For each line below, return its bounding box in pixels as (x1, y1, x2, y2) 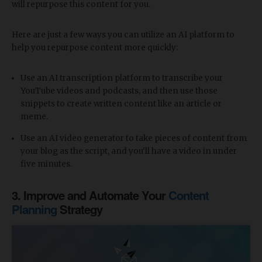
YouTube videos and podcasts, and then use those (20, 85, 218, 96)
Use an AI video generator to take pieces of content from (20, 133, 247, 143)
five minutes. (20, 158, 72, 169)
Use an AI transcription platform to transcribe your (20, 73, 223, 83)
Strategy (57, 200, 102, 218)
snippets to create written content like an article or (20, 98, 222, 109)
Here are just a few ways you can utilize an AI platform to (12, 29, 235, 40)
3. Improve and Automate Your (12, 186, 168, 204)
